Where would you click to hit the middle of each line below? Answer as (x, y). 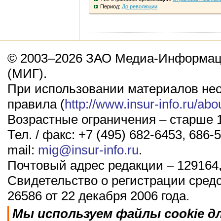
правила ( (36, 104)
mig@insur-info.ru (88, 150)
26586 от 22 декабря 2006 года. (98, 196)
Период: (111, 7)
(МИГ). (27, 74)
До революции (140, 7)
